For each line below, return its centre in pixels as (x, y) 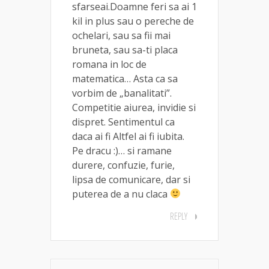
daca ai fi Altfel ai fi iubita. (128, 136)
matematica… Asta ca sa (125, 78)
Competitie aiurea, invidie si (134, 107)
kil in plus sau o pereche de (133, 21)
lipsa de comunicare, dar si (131, 179)
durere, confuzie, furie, (123, 165)
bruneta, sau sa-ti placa (125, 50)
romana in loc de (109, 64)
